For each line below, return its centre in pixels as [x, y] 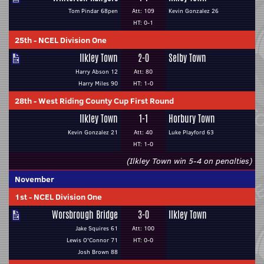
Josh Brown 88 [98, 252]
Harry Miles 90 [98, 83]
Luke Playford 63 [191, 132]
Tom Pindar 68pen [93, 11]
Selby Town [187, 58]
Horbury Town [192, 119]
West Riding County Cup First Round [106, 101]
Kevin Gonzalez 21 [93, 132]
